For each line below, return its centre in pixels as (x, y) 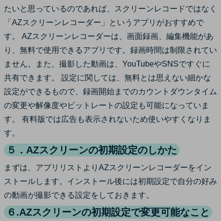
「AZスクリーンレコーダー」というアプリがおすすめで (104, 22)
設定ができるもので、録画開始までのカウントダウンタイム (110, 91)
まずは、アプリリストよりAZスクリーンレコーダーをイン (108, 167)
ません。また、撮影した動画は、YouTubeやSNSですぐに (107, 64)
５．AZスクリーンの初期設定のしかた (92, 150)
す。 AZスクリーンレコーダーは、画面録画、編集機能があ (109, 36)
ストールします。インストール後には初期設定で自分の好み (110, 181)
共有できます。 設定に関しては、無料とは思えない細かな (108, 77)
